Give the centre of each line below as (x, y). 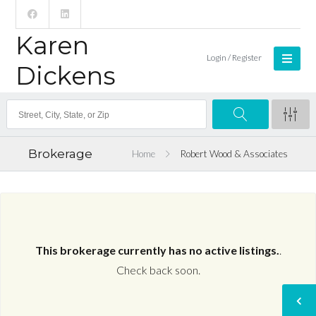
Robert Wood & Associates (234, 154)
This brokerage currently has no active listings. (157, 250)
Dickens (66, 76)
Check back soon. (158, 270)
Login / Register (234, 57)
